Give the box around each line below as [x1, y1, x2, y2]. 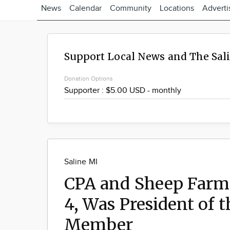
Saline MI [64, 157, 98, 167]
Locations [160, 4, 194, 13]
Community [110, 4, 151, 13]
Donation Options [64, 75, 113, 82]
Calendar [69, 4, 102, 13]
